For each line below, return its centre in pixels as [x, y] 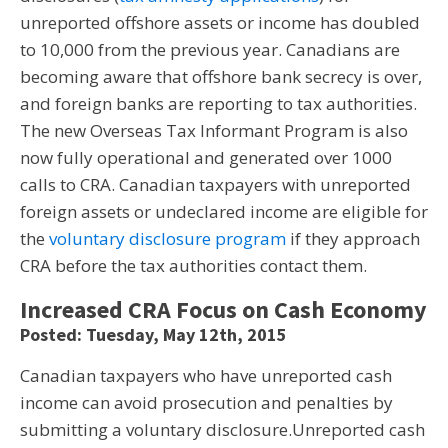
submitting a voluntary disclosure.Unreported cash [222, 429]
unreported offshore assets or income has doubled [220, 22]
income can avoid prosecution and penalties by [206, 402]
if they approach [353, 238]
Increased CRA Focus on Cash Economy [223, 309]
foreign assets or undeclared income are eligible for [224, 211]
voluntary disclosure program [167, 238]
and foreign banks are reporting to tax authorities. [218, 103]
